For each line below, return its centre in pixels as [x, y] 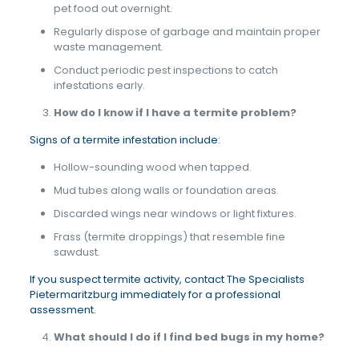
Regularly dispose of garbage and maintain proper [187, 32]
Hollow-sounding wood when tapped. [152, 167]
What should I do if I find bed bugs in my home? [189, 337]
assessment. [63, 310]
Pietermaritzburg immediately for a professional [155, 294]
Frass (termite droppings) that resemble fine [169, 237]
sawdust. [77, 252]
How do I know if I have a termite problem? [175, 113]
